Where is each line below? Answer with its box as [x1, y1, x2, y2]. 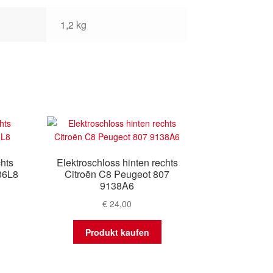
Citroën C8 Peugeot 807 [65, 167, 170, 182]
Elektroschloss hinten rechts [56, 155, 178, 170]
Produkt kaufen [85, 225, 149, 238]
